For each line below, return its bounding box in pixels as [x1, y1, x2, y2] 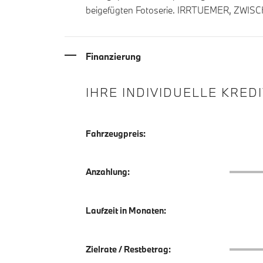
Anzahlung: [86, 166, 130, 178]
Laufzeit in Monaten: [86, 205, 166, 217]
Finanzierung [86, 50, 141, 62]
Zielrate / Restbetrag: [86, 244, 171, 255]
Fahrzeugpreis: [86, 127, 146, 139]
